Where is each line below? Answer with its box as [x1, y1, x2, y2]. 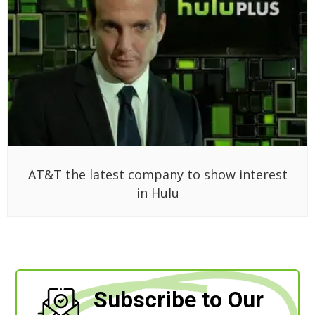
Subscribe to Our [94, 286, 264, 314]
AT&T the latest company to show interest [27, 166, 288, 184]
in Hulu [136, 184, 179, 202]
